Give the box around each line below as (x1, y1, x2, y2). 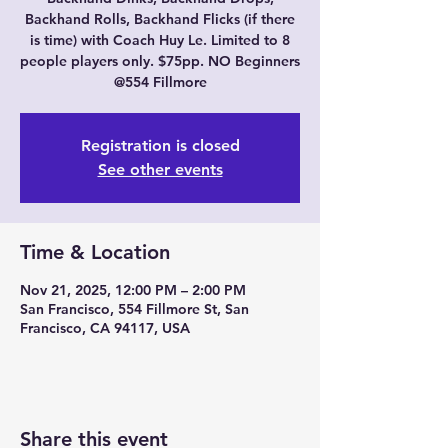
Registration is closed (80, 136, 240, 155)
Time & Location (20, 240, 170, 264)
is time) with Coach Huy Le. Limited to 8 (30, 31, 290, 49)
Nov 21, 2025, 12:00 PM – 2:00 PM (20, 281, 246, 299)
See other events (97, 160, 223, 179)
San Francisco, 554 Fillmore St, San (20, 300, 249, 318)
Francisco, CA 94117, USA (20, 319, 190, 337)
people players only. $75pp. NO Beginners (20, 52, 300, 70)
